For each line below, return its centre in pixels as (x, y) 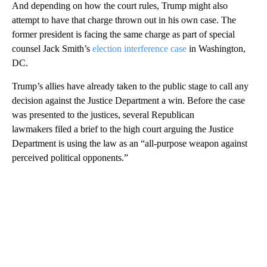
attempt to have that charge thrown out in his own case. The (124, 20)
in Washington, (216, 48)
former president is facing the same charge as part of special (123, 34)
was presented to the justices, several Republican (103, 114)
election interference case (139, 48)
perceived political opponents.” (70, 157)
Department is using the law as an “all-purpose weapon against (130, 143)
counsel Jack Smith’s (52, 48)
